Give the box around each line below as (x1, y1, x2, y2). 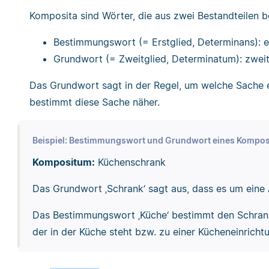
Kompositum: (32, 156, 95, 168)
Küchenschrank (94, 156, 166, 168)
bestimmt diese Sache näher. (29, 96, 160, 109)
